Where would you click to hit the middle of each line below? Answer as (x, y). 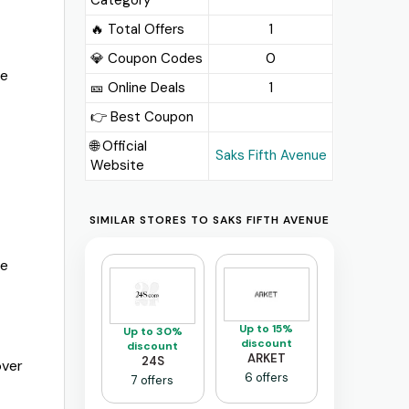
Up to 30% (152, 331)
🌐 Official (119, 146)
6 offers (266, 377)
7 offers (153, 380)
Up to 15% (267, 328)
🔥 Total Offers (138, 29)
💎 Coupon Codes (147, 58)
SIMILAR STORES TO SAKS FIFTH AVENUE (210, 220)
